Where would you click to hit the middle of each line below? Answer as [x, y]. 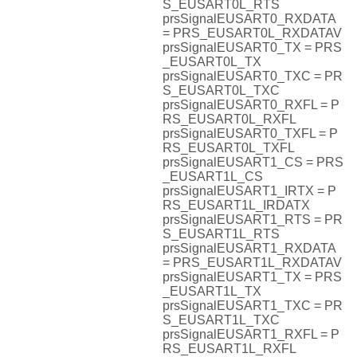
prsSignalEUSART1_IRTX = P [249, 191]
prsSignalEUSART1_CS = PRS [253, 163]
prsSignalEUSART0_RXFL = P [251, 105]
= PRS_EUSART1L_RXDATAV [252, 263]
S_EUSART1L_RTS [221, 234]
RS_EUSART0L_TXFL [229, 148]
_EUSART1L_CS [213, 177]
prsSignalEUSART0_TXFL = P [250, 134]
